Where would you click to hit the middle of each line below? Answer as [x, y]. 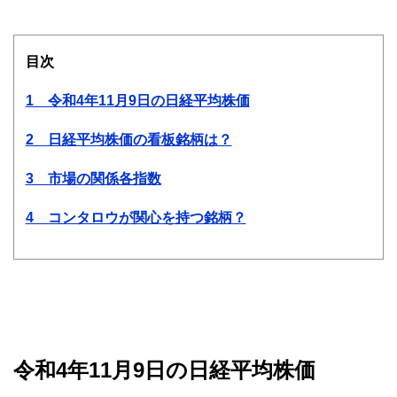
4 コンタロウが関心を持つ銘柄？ [136, 218]
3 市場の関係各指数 [93, 179]
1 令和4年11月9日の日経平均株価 [137, 101]
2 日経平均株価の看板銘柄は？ [128, 140]
